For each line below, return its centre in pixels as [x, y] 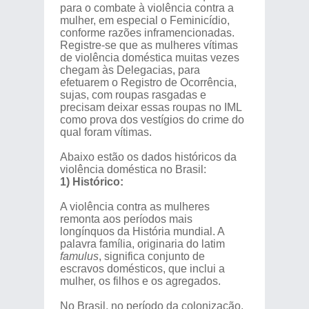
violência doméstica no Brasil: [133, 169]
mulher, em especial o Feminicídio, [144, 20]
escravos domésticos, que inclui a [142, 269]
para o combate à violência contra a [147, 8]
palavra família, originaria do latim [142, 244]
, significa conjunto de [151, 256]
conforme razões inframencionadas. [147, 33]
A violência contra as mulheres [134, 207]
